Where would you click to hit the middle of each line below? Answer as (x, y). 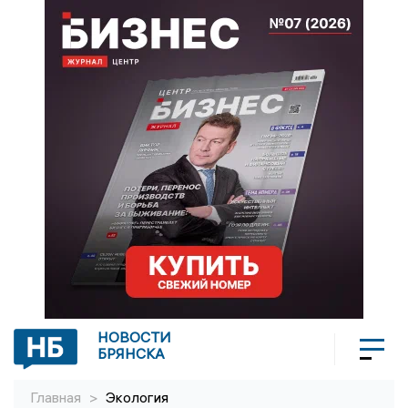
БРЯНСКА (131, 353)
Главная (57, 397)
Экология (137, 397)
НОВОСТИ (134, 337)
